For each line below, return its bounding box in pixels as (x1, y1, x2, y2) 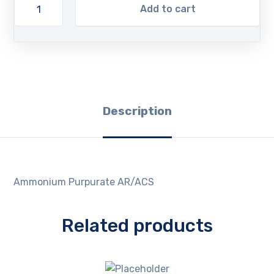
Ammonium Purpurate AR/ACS (13, 176, 155, 188)
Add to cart (139, 3, 196, 15)
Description (102, 103, 172, 118)
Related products (61, 215, 213, 237)
